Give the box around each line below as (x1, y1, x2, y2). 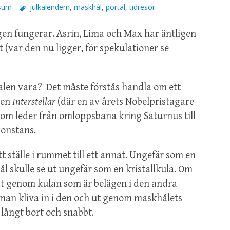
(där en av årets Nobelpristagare (55, 96, 194, 108)
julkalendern (29, 2, 70, 12)
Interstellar (12, 96, 55, 108)
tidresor (129, 2, 155, 12)
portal (105, 2, 125, 12)
